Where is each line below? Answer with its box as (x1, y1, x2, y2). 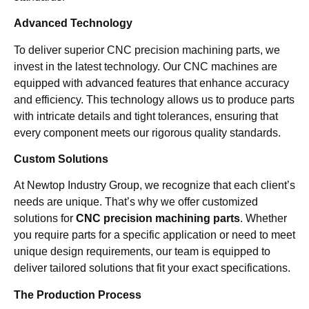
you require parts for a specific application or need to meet (14, 229, 295, 241)
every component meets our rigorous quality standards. (14, 126, 281, 139)
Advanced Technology (14, 17, 132, 30)
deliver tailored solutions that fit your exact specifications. (14, 262, 290, 275)
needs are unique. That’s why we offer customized (14, 196, 258, 208)
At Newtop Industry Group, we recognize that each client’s (14, 179, 295, 192)
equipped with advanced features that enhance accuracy (14, 77, 289, 89)
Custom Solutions (14, 152, 108, 165)
